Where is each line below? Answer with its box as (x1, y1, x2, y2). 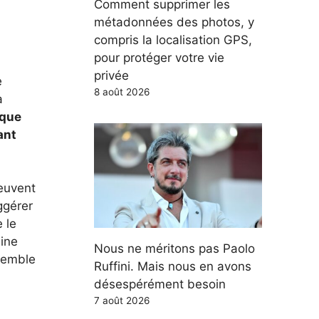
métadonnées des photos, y (94, 14, 254, 29)
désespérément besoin (94, 277, 226, 291)
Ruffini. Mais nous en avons (94, 259, 251, 273)
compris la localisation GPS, (94, 32, 252, 47)
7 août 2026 (94, 295, 150, 306)
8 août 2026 (94, 85, 150, 98)
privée (94, 68, 129, 83)
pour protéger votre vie (94, 50, 224, 65)
